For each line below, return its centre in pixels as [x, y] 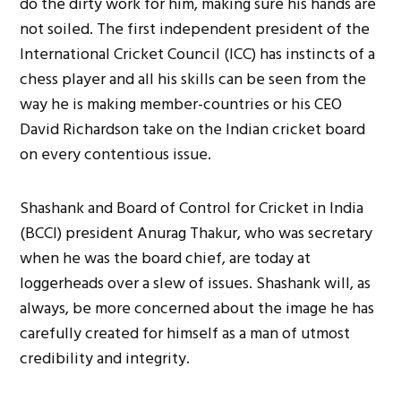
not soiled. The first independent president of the [195, 29]
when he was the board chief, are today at [166, 258]
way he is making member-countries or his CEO [181, 104]
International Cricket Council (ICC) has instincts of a [198, 54]
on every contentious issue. [116, 154]
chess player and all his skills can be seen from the [193, 79]
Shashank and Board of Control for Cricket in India [192, 208]
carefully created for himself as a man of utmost [185, 333]
